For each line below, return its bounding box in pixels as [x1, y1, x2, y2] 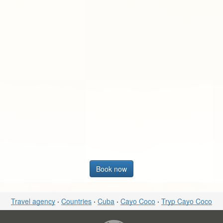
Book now [96, 163, 127, 174]
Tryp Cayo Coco [161, 196, 212, 206]
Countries [61, 196, 92, 206]
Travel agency [11, 196, 55, 206]
